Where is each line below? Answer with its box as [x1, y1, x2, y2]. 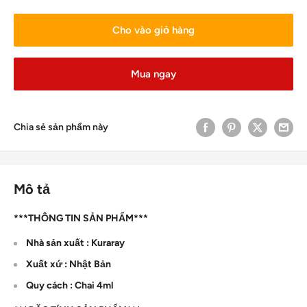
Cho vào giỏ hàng [112, 24, 195, 37]
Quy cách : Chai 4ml [26, 279, 113, 291]
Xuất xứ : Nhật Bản [26, 258, 111, 270]
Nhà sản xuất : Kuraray [26, 236, 125, 249]
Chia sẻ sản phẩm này [14, 121, 108, 134]
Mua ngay [131, 68, 176, 81]
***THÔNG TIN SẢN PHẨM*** [14, 212, 148, 225]
